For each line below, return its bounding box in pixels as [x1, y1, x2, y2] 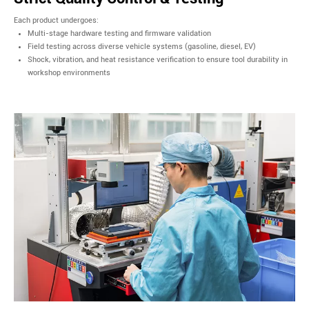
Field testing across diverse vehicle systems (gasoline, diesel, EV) [28, 42, 256, 52]
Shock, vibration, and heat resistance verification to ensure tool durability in [28, 55, 288, 65]
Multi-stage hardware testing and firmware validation [28, 29, 211, 39]
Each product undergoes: [14, 16, 99, 26]
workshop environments [28, 68, 110, 78]
